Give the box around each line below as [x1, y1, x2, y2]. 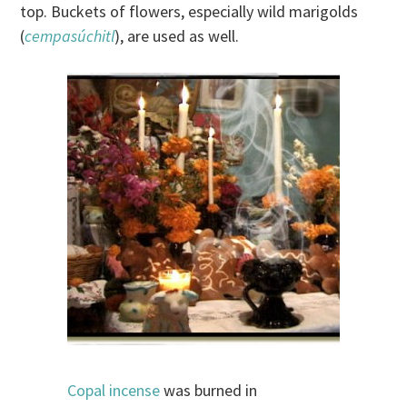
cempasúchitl [25, 25, 115, 46]
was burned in [160, 379, 257, 401]
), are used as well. [114, 25, 240, 46]
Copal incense [67, 379, 160, 401]
